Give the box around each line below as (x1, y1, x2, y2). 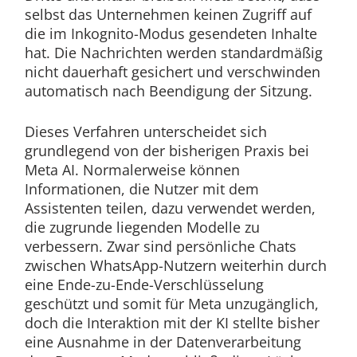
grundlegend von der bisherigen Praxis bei (24, 141, 309, 161)
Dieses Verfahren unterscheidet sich (24, 122, 267, 142)
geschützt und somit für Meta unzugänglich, (24, 294, 319, 314)
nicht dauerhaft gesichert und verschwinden (24, 62, 320, 82)
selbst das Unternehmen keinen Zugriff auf (24, 5, 312, 25)
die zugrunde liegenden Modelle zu (24, 218, 260, 237)
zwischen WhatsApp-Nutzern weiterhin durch (24, 256, 327, 276)
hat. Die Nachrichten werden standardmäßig (24, 43, 323, 63)
